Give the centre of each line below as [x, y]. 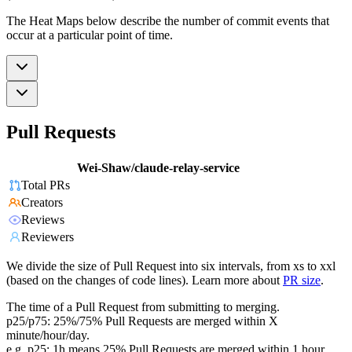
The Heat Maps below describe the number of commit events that [168, 20]
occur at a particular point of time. [90, 35]
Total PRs [46, 185]
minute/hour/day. [48, 335]
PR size [302, 280]
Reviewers [48, 237]
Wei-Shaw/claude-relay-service [158, 168]
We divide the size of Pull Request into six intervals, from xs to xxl [171, 266]
